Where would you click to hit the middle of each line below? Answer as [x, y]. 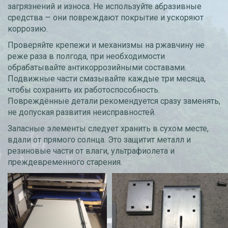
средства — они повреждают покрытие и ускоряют [106, 18]
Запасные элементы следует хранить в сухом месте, [108, 129]
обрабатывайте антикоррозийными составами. [97, 67]
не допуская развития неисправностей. [82, 112]
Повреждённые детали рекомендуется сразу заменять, [114, 101]
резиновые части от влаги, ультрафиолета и [91, 151]
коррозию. [28, 29]
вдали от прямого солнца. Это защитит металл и [99, 140]
